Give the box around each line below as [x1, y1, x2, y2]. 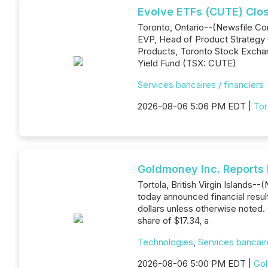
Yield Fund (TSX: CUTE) [138, 57, 236, 69]
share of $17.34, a [138, 215, 209, 226]
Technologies [138, 236, 193, 248]
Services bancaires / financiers [138, 79, 264, 90]
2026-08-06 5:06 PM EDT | [138, 100, 254, 112]
